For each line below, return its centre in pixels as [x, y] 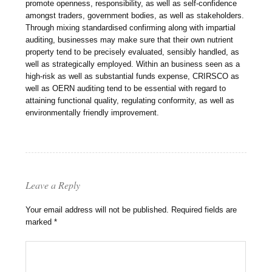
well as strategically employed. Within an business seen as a [133, 64]
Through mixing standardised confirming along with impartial [131, 28]
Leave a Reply [53, 185]
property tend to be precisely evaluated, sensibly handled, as [133, 52]
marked [40, 222]
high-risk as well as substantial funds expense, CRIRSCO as [133, 76]
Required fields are [204, 210]
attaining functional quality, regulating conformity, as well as [130, 101]
